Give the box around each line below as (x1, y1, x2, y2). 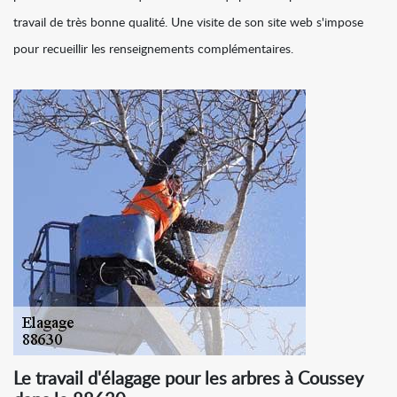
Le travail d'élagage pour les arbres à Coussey (13, 370, 363, 389)
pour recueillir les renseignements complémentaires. (13, 43, 293, 57)
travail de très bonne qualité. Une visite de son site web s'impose (13, 17, 363, 30)
